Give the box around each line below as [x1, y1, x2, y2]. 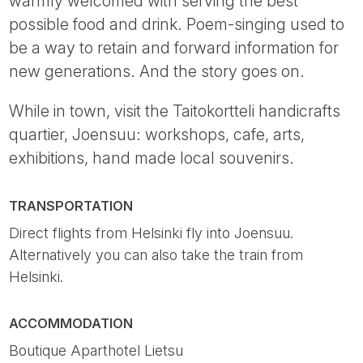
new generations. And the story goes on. [9, 61, 305, 81]
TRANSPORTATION [9, 197, 134, 214]
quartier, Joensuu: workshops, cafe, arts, [9, 124, 305, 144]
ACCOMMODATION [9, 315, 134, 332]
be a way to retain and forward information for [9, 37, 340, 58]
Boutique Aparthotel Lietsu [9, 342, 184, 360]
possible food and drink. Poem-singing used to [9, 14, 345, 34]
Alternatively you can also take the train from [9, 246, 304, 263]
